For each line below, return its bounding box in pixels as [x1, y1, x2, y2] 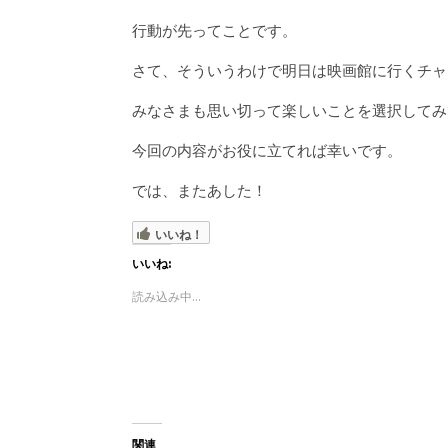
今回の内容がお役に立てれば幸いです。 [132, 140, 402, 160]
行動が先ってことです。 [132, 20, 297, 40]
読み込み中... [132, 288, 201, 305]
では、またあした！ [132, 180, 267, 200]
